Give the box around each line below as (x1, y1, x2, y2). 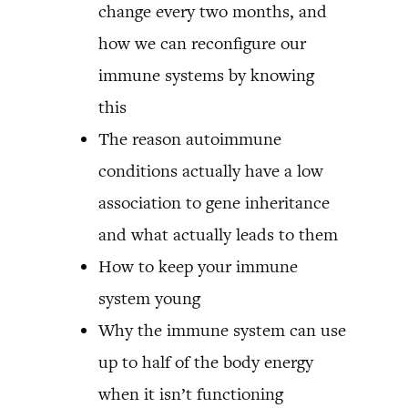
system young (98, 287, 200, 310)
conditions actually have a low (98, 159, 323, 182)
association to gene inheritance (98, 191, 330, 214)
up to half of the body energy (98, 351, 313, 373)
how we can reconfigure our (98, 32, 306, 55)
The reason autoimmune (98, 127, 281, 150)
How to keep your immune (98, 255, 298, 278)
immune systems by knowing (98, 64, 314, 87)
